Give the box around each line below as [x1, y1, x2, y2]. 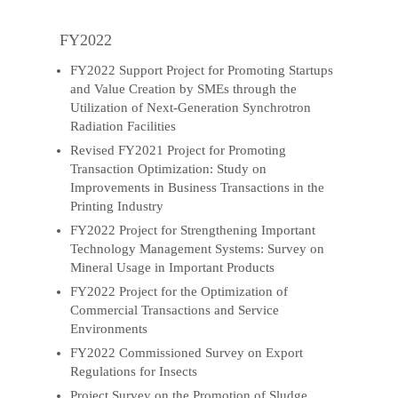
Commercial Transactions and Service [70, 302, 280, 317]
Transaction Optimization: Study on [70, 162, 267, 177]
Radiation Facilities [70, 119, 177, 134]
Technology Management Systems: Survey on [70, 242, 325, 257]
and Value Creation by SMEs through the [70, 82, 298, 97]
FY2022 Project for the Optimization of [70, 283, 289, 298]
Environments [70, 321, 148, 336]
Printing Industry [70, 199, 164, 214]
